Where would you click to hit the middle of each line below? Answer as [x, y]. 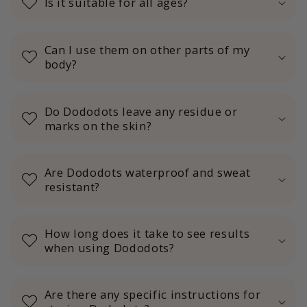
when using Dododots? [109, 248]
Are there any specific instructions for [152, 295]
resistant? [72, 186]
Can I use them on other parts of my [147, 50]
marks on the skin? [98, 125]
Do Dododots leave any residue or [141, 111]
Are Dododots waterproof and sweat [147, 172]
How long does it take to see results [147, 234]
